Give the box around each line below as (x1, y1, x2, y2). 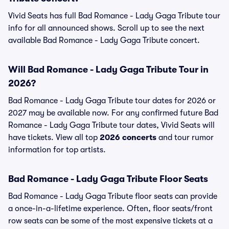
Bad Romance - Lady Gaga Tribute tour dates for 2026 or (8, 96, 216, 105)
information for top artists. (8, 145, 106, 154)
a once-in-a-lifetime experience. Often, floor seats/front (8, 204, 213, 213)
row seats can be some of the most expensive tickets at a (8, 216, 213, 225)
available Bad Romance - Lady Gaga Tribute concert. (8, 36, 200, 45)
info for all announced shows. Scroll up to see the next (8, 24, 204, 33)
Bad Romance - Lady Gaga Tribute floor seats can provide (8, 192, 217, 201)
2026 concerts (100, 133, 156, 142)
